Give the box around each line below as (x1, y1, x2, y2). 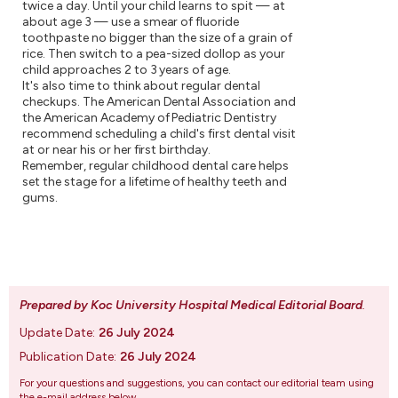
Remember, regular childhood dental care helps (22, 158, 290, 173)
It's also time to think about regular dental (22, 78, 261, 93)
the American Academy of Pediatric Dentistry (22, 110, 277, 125)
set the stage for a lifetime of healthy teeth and (22, 174, 287, 189)
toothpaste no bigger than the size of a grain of (22, 30, 292, 45)
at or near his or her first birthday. (22, 142, 211, 157)
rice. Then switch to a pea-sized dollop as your (22, 46, 286, 61)
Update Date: (20, 325, 95, 340)
